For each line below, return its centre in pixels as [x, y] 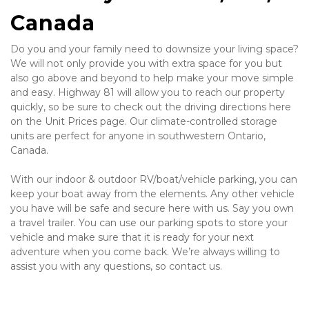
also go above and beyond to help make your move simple [152, 78]
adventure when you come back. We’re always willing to [145, 252]
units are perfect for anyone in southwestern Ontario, [138, 136]
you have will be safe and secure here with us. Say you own [152, 208]
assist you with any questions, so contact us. [116, 266]
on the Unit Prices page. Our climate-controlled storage [144, 121]
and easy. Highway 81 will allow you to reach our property [148, 92]
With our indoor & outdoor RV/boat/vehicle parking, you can [154, 179]
